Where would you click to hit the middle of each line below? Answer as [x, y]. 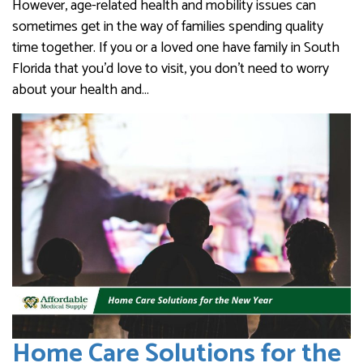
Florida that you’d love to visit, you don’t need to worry [171, 68]
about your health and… [81, 90]
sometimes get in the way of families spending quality [168, 26]
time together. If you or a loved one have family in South [176, 47]
